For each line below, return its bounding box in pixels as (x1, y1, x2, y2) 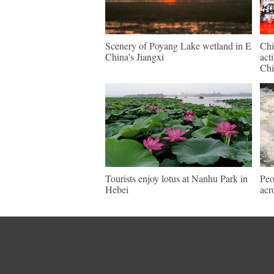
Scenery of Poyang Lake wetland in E (105, 39, 251, 52)
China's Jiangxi (105, 50, 164, 63)
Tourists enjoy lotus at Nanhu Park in (105, 172, 248, 185)
